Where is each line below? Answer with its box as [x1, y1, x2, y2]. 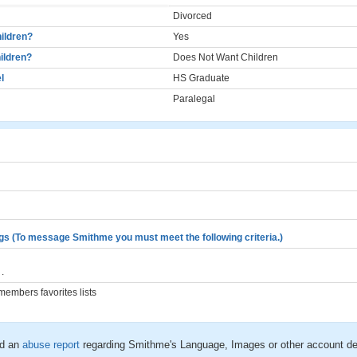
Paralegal [173, 93, 215, 104]
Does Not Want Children [173, 52, 278, 63]
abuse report [22, 339, 83, 351]
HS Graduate [173, 73, 229, 84]
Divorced [173, 10, 212, 22]
